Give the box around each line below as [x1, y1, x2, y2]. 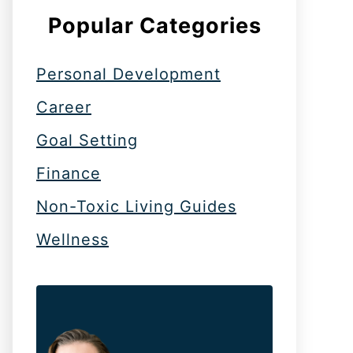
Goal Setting [36, 131, 138, 150]
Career [36, 98, 91, 117]
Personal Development [36, 65, 221, 84]
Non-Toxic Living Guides [36, 197, 236, 216]
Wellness [36, 230, 109, 249]
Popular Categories [47, 13, 262, 39]
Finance [36, 164, 101, 183]
